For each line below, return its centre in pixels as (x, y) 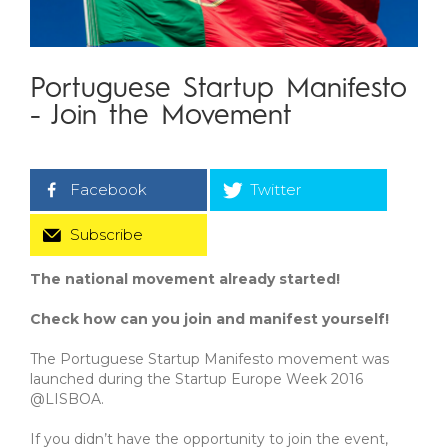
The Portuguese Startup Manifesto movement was (209, 358)
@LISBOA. (67, 398)
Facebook (109, 189)
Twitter (276, 189)
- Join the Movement (161, 116)
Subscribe (107, 234)
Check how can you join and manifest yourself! (209, 318)
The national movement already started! (185, 278)
